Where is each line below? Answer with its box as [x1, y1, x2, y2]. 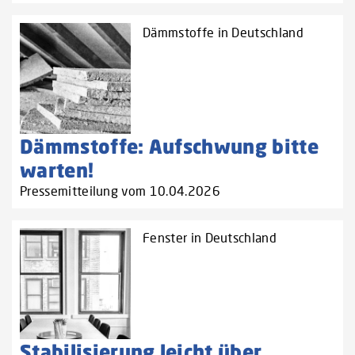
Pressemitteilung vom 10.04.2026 [20, 183, 220, 199]
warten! [20, 158, 94, 182]
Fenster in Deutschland [143, 230, 277, 246]
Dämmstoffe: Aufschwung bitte [20, 134, 319, 158]
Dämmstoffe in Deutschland [143, 25, 303, 40]
